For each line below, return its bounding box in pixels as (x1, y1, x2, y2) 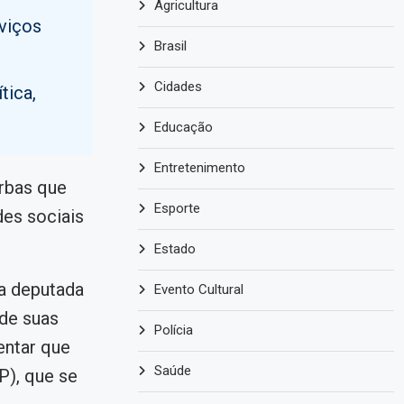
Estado (154, 241, 197, 257)
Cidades (154, 78, 203, 95)
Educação (154, 119, 214, 135)
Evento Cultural (154, 281, 244, 298)
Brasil (154, 38, 188, 54)
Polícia (154, 322, 194, 338)
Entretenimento (154, 160, 246, 176)
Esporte (154, 200, 201, 216)
